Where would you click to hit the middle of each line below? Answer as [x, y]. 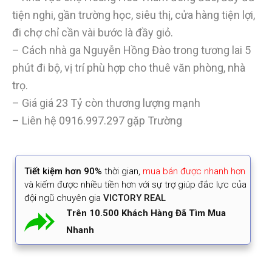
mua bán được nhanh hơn [194, 172]
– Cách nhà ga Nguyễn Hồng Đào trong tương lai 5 [131, 50]
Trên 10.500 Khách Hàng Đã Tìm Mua [146, 213]
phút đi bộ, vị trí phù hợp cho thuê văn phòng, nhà [129, 68]
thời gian [121, 172]
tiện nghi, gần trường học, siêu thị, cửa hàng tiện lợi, [134, 15]
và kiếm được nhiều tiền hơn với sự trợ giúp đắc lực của [135, 185]
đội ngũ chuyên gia [63, 198]
